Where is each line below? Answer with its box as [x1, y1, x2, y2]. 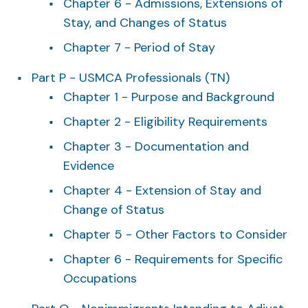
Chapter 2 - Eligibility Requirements [63, 113, 267, 130]
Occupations [63, 269, 137, 287]
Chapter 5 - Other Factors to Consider [63, 225, 287, 243]
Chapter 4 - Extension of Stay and [63, 181, 261, 199]
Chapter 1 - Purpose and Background [63, 88, 274, 105]
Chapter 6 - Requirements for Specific [63, 250, 283, 267]
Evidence [63, 157, 114, 174]
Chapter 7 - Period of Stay [63, 38, 215, 56]
